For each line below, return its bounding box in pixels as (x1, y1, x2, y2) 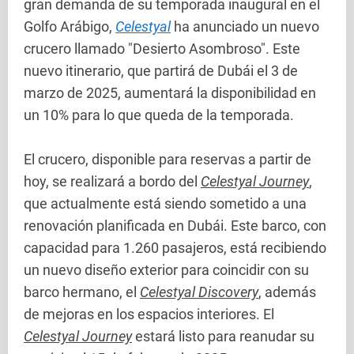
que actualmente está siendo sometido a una (24, 195, 307, 212)
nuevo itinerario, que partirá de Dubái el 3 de (24, 62, 298, 79)
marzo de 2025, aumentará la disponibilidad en (24, 85, 316, 101)
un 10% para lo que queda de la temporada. (24, 107, 294, 123)
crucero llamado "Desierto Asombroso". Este (24, 40, 300, 57)
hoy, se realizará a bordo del (24, 173, 201, 190)
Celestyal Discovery (140, 284, 258, 300)
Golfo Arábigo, (24, 18, 115, 35)
